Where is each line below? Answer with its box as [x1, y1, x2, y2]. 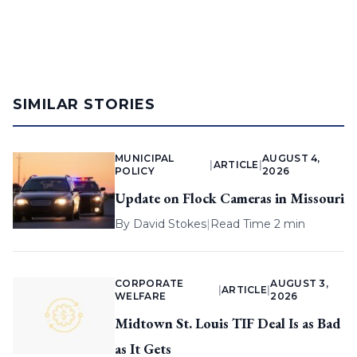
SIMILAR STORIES [13, 96, 155, 114]
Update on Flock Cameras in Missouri [115, 189, 344, 208]
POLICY [115, 165, 155, 178]
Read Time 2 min [210, 217, 305, 232]
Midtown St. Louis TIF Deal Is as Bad [115, 314, 340, 333]
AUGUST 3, [270, 277, 329, 290]
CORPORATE [115, 277, 184, 290]
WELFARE [115, 290, 167, 303]
